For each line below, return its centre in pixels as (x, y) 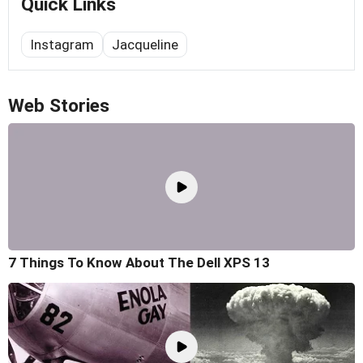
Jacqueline (145, 44)
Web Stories (59, 105)
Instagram (62, 44)
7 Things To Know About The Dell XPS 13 (139, 263)
